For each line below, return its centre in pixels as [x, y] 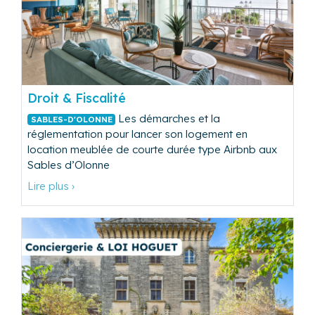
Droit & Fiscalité [77, 97]
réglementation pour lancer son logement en [137, 134]
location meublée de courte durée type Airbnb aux [152, 149]
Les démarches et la [168, 118]
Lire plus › [51, 186]
